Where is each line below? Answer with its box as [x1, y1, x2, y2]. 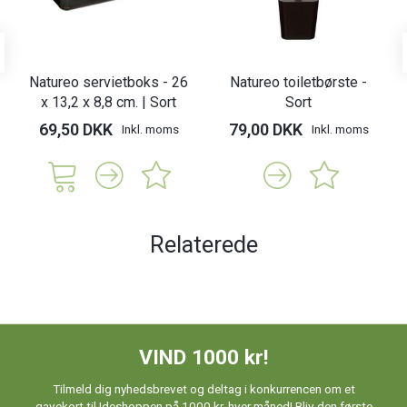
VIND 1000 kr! [139, 345, 268, 371]
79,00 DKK [228, 120, 303, 140]
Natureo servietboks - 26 [29, 74, 188, 92]
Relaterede [149, 231, 258, 259]
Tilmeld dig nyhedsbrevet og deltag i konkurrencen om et [52, 381, 355, 396]
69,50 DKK [38, 120, 113, 140]
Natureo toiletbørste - [230, 74, 367, 92]
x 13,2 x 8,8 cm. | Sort [41, 94, 176, 112]
